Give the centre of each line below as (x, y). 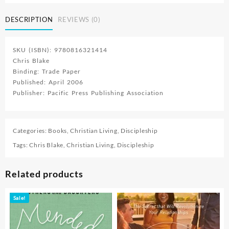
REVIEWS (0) (79, 19)
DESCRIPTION (29, 19)
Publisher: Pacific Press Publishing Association (88, 93)
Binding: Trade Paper (47, 72)
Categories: (31, 131)
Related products (44, 174)
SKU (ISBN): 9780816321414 (60, 50)
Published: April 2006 (48, 82)
